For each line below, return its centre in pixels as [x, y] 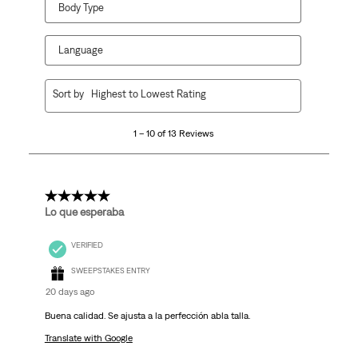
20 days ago [70, 292]
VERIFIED [87, 245]
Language [80, 50]
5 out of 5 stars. [88, 196]
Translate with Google [88, 338]
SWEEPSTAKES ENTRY [110, 271]
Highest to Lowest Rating [148, 94]
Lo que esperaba [84, 212]
